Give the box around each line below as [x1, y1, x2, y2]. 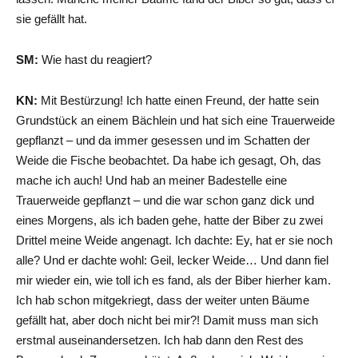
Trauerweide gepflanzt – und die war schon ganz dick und [16, 193, 314, 207]
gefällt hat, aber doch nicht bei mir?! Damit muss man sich [16, 312, 318, 327]
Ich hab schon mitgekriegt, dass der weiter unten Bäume [16, 292, 309, 307]
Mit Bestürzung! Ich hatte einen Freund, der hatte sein [38, 93, 319, 107]
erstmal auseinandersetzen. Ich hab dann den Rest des [16, 332, 304, 347]
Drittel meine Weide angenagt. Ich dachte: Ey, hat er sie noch [16, 233, 332, 247]
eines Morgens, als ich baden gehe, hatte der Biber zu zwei [16, 213, 323, 227]
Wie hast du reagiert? [38, 52, 152, 66]
